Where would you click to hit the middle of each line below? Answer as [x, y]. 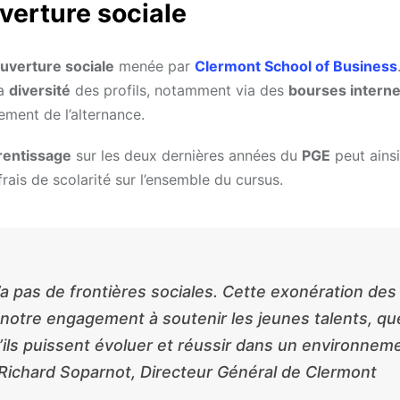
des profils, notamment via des [179, 91]
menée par [154, 67]
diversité [40, 91]
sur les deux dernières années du [187, 156]
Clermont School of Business [296, 67]
